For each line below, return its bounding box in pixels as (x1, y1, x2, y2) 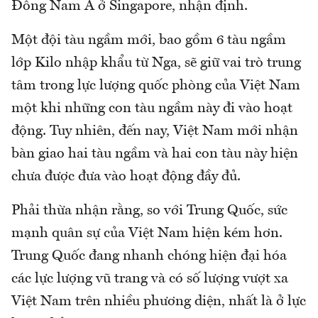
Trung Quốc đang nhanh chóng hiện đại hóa (11, 249, 287, 264)
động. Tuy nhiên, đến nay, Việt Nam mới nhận (11, 124, 298, 139)
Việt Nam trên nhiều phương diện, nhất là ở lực (11, 295, 306, 309)
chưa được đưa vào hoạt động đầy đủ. (11, 170, 241, 185)
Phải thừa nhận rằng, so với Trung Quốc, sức (11, 204, 287, 219)
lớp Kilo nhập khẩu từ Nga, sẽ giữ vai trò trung (11, 56, 301, 71)
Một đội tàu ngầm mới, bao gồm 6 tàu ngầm (11, 33, 286, 48)
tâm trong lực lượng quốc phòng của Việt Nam (11, 79, 300, 94)
